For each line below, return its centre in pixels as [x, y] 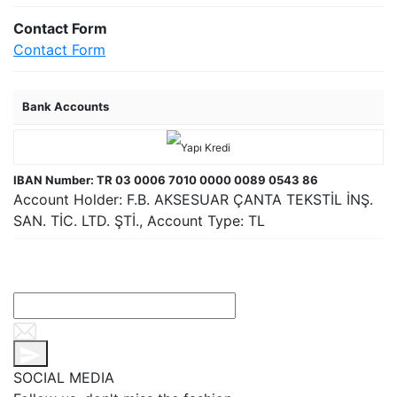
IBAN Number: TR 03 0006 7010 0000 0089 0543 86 [166, 180]
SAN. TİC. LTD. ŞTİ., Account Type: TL [139, 221]
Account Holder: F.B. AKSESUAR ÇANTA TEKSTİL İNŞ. [193, 200]
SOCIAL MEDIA [64, 378]
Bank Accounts [66, 107]
